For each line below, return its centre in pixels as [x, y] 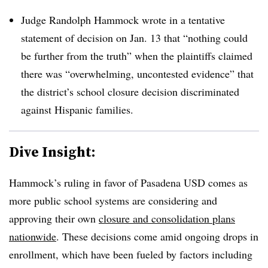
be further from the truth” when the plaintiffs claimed [137, 55]
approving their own [54, 218]
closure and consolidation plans [167, 218]
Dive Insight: [52, 151]
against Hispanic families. [83, 109]
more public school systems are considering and [113, 200]
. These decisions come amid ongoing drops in [157, 236]
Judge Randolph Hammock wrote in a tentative [123, 19]
